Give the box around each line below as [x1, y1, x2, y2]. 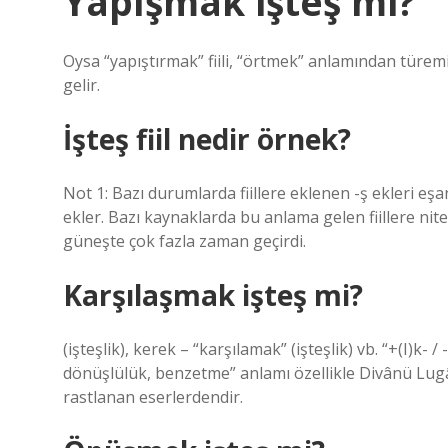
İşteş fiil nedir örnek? [63, 120, 351, 158]
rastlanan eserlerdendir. [63, 386, 243, 408]
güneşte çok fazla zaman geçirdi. [63, 230, 306, 252]
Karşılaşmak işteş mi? [63, 276, 363, 314]
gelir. [63, 74, 100, 96]
